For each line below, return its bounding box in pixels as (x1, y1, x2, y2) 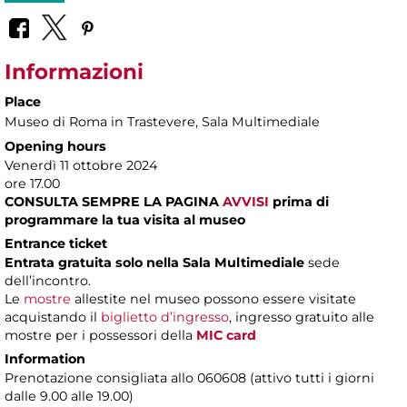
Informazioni (5, 59, 144, 85)
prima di (269, 194, 329, 211)
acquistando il (5, 309, 101, 326)
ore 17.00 (5, 175, 60, 193)
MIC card (196, 327, 256, 344)
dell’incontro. (5, 273, 91, 290)
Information (5, 351, 85, 368)
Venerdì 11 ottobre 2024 (5, 157, 157, 174)
